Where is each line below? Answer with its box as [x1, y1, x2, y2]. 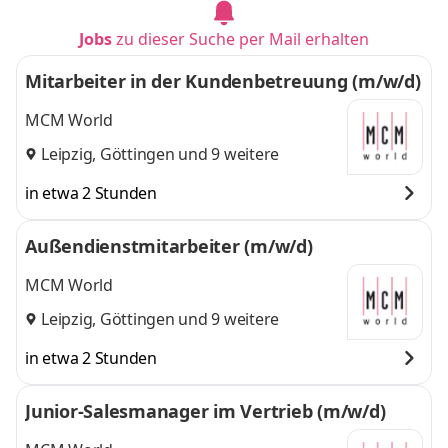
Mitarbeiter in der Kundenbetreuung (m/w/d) [25, 69, 421, 93]
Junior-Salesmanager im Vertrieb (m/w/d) [25, 399, 386, 423]
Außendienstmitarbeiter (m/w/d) [25, 234, 313, 258]
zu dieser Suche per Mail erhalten [116, 28, 369, 50]
